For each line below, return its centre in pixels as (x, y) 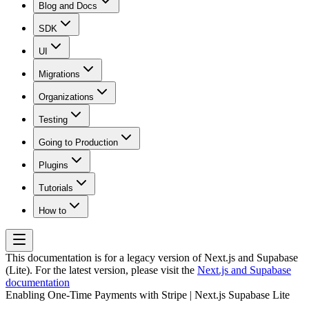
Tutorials (56, 188)
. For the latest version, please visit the (112, 270)
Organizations (66, 97)
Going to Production (78, 142)
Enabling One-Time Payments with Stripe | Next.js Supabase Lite (148, 295)
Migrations (59, 74)
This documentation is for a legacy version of (105, 257)
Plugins (53, 165)
